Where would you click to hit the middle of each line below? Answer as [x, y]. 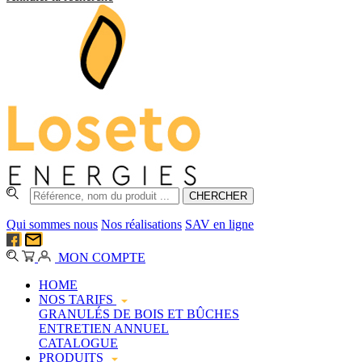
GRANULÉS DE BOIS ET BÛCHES [139, 314]
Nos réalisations [141, 224]
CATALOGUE [78, 343]
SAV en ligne [219, 224]
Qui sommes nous [52, 224]
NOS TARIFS [78, 300]
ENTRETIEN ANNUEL [104, 329]
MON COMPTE [100, 258]
